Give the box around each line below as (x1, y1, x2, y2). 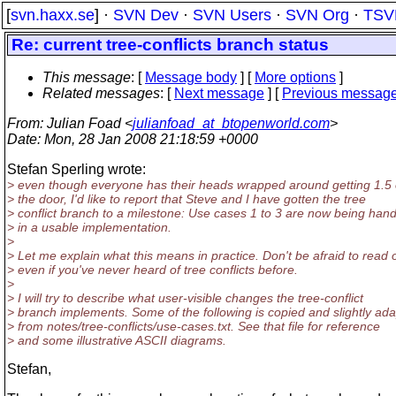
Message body (145, 70, 237, 85)
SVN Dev (113, 6, 179, 24)
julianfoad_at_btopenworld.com (133, 116, 330, 131)
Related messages (42, 86, 160, 101)
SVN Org (286, 6, 349, 24)
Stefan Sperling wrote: (7, 162, 146, 177)
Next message (174, 86, 264, 101)
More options (255, 70, 336, 85)
